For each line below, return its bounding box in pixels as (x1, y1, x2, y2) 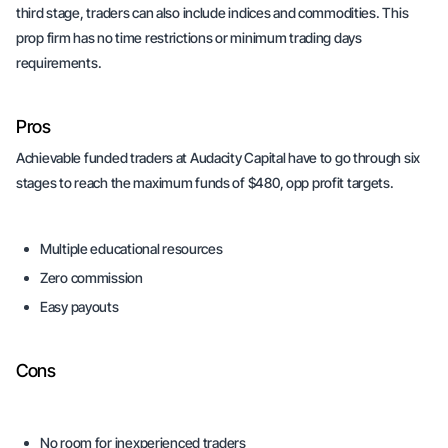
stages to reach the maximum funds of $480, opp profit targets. (16, 174, 394, 191)
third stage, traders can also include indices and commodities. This (16, 4, 409, 21)
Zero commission (40, 269, 143, 286)
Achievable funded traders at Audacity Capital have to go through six (16, 149, 420, 166)
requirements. (16, 54, 102, 71)
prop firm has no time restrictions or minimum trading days (16, 29, 362, 46)
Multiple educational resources (40, 240, 223, 257)
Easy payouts (40, 298, 119, 315)
